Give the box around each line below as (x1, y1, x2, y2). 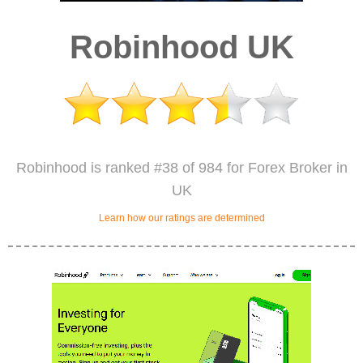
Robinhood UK (69, 29, 294, 65)
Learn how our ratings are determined (98, 212, 265, 224)
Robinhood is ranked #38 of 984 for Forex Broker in (15, 160, 348, 176)
